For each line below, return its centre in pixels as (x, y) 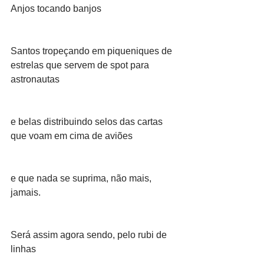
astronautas (36, 79)
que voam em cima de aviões (73, 136)
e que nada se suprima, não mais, (82, 178)
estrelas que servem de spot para (81, 65)
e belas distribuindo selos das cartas (88, 122)
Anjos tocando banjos (56, 9)
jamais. (26, 192)
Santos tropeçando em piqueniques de (93, 51)
